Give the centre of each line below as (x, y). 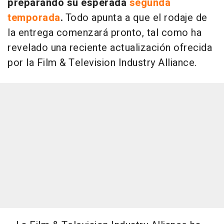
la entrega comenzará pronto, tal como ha (104, 32)
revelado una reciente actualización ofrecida (110, 47)
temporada (34, 17)
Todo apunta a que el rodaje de (135, 17)
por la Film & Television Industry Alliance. (102, 62)
